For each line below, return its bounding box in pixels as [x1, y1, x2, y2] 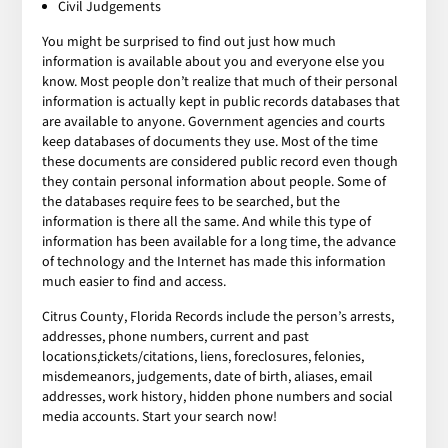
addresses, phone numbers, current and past [42, 326, 310, 347]
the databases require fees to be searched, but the [42, 191, 341, 212]
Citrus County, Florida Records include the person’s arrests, [42, 306, 395, 327]
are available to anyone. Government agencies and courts [42, 111, 386, 132]
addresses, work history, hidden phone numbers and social [42, 386, 394, 407]
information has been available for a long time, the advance [42, 231, 397, 252]
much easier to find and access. [42, 271, 227, 292]
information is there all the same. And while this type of [42, 211, 372, 232]
